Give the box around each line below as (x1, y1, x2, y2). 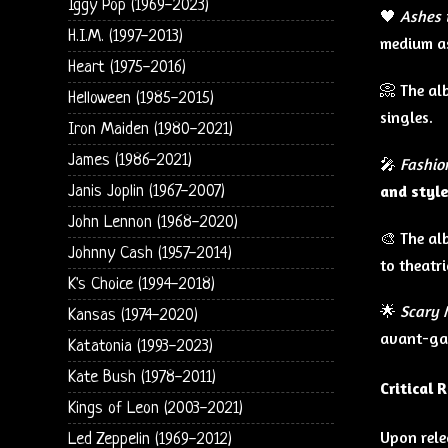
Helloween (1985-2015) (67, 88, 214, 108)
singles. (379, 106, 433, 127)
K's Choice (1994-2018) (67, 274, 215, 294)
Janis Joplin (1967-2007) (67, 181, 225, 201)
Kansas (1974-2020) (67, 305, 198, 325)
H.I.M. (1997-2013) (67, 26, 183, 46)
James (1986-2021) (67, 150, 192, 170)
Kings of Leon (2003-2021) (67, 398, 243, 418)
